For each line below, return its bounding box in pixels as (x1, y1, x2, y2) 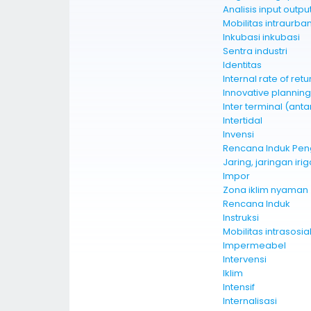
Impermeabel (222, 239, 286, 252)
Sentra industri (222, 44, 287, 58)
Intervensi (222, 253, 267, 266)
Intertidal (222, 114, 262, 127)
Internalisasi (222, 294, 277, 308)
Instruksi (222, 211, 259, 224)
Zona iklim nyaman (222, 183, 308, 196)
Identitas (222, 58, 262, 72)
